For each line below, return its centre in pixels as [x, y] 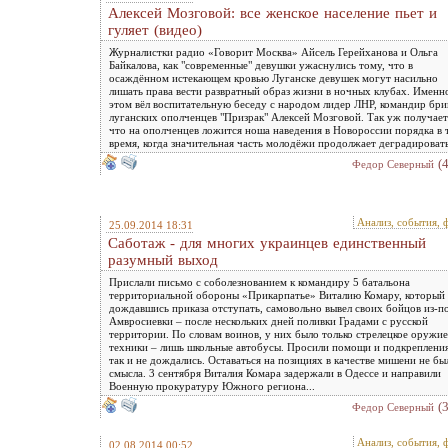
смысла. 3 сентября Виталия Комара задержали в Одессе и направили [275, 373]
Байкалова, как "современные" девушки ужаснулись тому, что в [261, 65]
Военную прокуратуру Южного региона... [212, 386]
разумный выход [163, 260]
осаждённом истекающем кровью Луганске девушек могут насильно [273, 78]
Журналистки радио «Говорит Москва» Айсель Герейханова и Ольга [273, 52]
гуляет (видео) [155, 30]
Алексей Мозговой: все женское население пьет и [272, 13]
